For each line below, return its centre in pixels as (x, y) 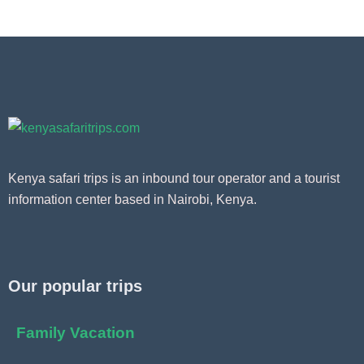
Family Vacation (76, 333)
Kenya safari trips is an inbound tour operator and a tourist (174, 179)
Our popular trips (75, 286)
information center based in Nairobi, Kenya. (132, 200)
